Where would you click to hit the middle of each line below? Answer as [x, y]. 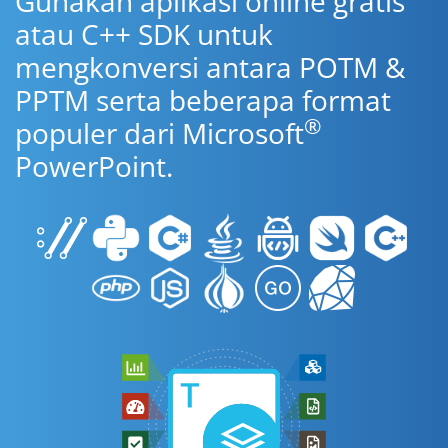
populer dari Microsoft [159, 133]
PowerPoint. [94, 166]
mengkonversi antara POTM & [210, 67]
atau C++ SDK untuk [144, 34]
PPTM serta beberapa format [203, 100]
